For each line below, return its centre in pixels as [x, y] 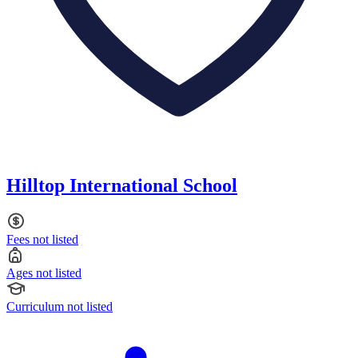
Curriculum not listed [60, 306]
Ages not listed [44, 272]
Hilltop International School [122, 185]
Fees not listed [42, 239]
